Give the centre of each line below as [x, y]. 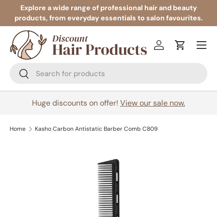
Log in [169, 50]
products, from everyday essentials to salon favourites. [108, 18]
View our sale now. [153, 103]
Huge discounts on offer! [76, 103]
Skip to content [48, 18]
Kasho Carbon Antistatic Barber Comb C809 [96, 129]
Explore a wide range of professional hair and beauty [108, 8]
